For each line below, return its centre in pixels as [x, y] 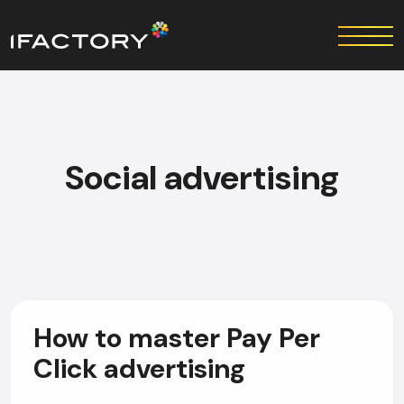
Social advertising [202, 178]
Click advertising [139, 368]
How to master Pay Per [177, 338]
